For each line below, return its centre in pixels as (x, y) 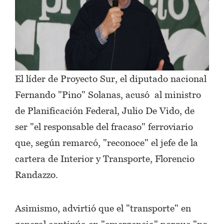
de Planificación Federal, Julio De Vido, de (105, 110)
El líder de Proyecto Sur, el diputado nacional (111, 78)
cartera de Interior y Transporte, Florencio (105, 158)
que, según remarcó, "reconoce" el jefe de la (106, 142)
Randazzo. (36, 174)
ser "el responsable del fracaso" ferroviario (104, 126)
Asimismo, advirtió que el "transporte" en (103, 208)
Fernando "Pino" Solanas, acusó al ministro (108, 94)
